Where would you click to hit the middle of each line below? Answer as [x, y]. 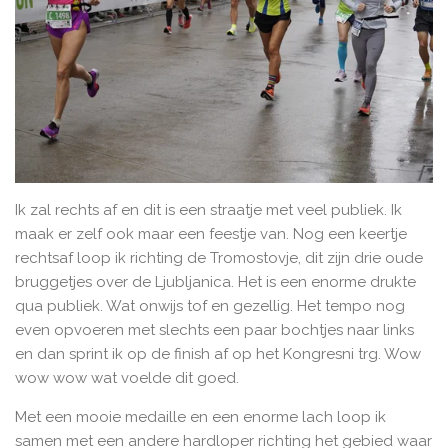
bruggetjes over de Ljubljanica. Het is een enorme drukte [215, 282]
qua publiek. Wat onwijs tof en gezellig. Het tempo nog [210, 306]
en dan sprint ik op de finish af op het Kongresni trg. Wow [218, 354]
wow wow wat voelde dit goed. [127, 378]
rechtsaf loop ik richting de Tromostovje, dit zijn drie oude [219, 258]
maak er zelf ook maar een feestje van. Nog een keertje [211, 234]
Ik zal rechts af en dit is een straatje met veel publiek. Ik [208, 210]
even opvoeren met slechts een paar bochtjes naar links [214, 330]
